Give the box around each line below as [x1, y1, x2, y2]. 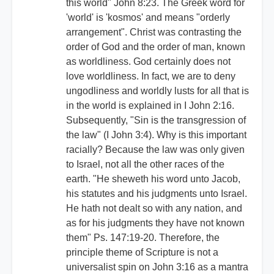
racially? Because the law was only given [66, 144, 245, 155]
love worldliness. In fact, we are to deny [66, 71, 235, 82]
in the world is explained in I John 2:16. [66, 100, 234, 111]
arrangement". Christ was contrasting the [66, 27, 242, 38]
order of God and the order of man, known [66, 42, 245, 53]
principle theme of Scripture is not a [66, 247, 218, 258]
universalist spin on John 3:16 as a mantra [66, 262, 248, 273]
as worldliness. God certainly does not [66, 56, 231, 67]
